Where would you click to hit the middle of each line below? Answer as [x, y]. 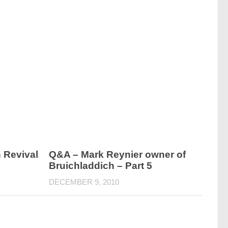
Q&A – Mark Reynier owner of [118, 154]
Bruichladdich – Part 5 [101, 166]
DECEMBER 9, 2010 [84, 182]
